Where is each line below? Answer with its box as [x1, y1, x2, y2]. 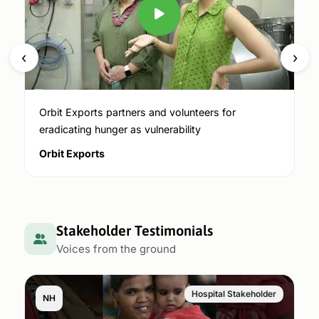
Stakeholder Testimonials [56, 222, 213, 239]
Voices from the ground [56, 242, 176, 256]
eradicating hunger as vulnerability [38, 123, 201, 136]
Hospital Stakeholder [192, 288, 277, 299]
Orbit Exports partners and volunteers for [38, 106, 236, 119]
